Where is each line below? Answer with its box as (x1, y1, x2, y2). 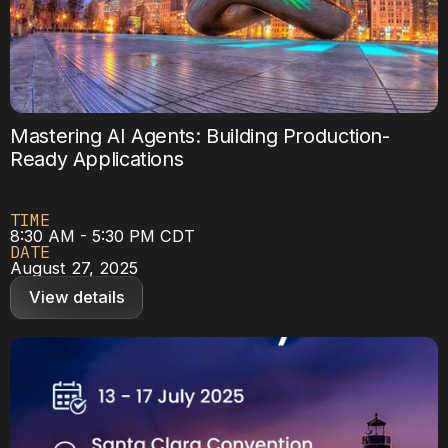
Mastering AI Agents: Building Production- (10, 123, 390, 148)
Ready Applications (10, 146, 184, 171)
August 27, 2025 (10, 257, 138, 278)
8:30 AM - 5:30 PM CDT (10, 225, 195, 246)
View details (28, 287, 125, 308)
